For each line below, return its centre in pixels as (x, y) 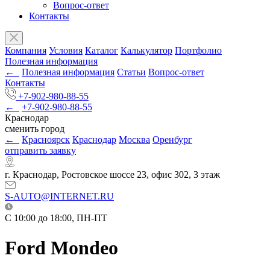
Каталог (102, 51)
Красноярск (46, 140)
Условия (66, 51)
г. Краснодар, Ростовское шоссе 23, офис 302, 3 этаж (112, 175)
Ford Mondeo (61, 247)
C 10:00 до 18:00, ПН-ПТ (56, 218)
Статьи (131, 72)
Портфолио (198, 51)
